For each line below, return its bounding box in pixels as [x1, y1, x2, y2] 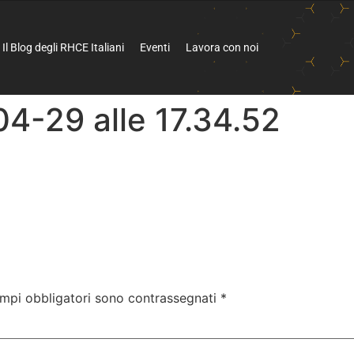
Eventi [140, 41, 171, 54]
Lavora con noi [186, 41, 259, 54]
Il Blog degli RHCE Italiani [2, 41, 125, 54]
